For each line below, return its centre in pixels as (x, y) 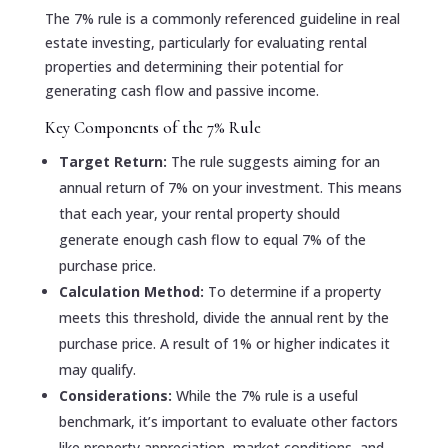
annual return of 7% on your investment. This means (230, 187)
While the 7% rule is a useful (266, 395)
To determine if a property (294, 291)
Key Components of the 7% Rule (152, 127)
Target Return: (114, 161)
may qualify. (97, 369)
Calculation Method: (133, 291)
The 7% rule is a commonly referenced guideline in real (222, 18)
